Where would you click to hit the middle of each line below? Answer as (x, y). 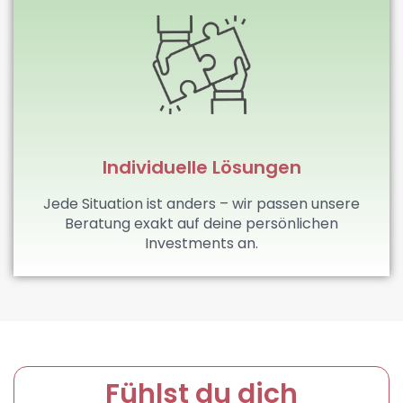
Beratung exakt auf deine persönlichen (201, 223)
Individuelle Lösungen (201, 167)
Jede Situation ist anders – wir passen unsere (201, 203)
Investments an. (201, 243)
